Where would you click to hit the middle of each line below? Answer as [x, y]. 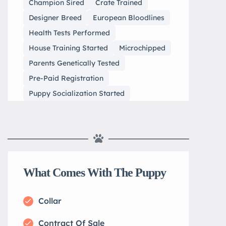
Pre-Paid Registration [66, 78]
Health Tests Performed [69, 33]
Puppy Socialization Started [77, 93]
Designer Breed [55, 18]
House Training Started [68, 48]
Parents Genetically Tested [74, 63]
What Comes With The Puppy [95, 173]
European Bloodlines [129, 18]
